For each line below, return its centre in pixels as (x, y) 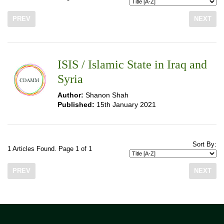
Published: (76, 104)
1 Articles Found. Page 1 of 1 (50, 149)
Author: (70, 95)
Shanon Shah (106, 95)
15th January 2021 (125, 104)
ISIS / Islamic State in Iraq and (132, 64)
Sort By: (204, 144)
